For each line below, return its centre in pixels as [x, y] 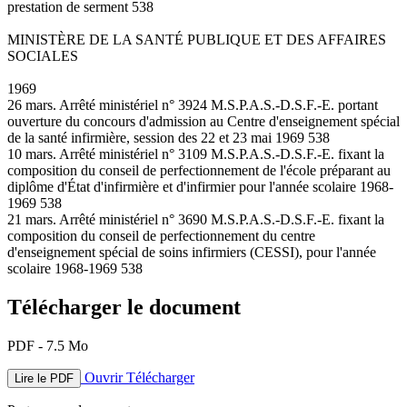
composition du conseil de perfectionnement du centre [161, 235]
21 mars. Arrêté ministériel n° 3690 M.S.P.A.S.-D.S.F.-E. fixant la [196, 219]
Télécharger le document [124, 307]
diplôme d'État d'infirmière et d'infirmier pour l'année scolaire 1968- [200, 186]
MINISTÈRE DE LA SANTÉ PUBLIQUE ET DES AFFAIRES [197, 39]
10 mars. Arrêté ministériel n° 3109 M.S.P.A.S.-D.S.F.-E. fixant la [196, 154]
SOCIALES [43, 55]
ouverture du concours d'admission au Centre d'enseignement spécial [203, 121]
